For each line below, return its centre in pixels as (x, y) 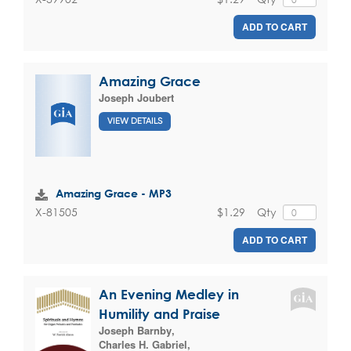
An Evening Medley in (169, 295)
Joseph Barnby (135, 331)
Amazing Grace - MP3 (114, 193)
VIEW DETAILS (135, 121)
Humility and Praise (159, 314)
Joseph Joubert (136, 98)
